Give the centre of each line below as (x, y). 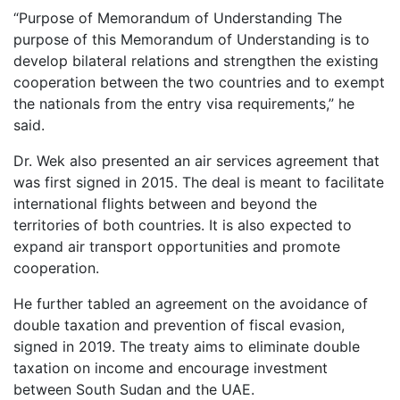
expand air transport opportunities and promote (177, 247)
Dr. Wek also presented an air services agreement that (196, 161)
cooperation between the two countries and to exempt (199, 83)
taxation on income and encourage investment (171, 368)
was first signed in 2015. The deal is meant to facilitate (199, 183)
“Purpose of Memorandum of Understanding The (178, 18)
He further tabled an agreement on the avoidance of (191, 304)
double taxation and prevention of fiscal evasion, (179, 325)
